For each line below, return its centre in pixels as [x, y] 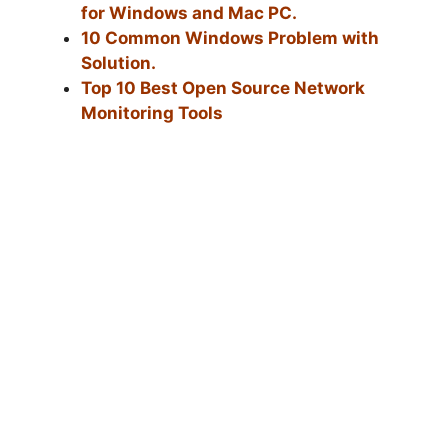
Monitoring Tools [152, 112]
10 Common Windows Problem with [230, 37]
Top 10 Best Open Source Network [223, 87]
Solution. [118, 62]
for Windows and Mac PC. [189, 12]
